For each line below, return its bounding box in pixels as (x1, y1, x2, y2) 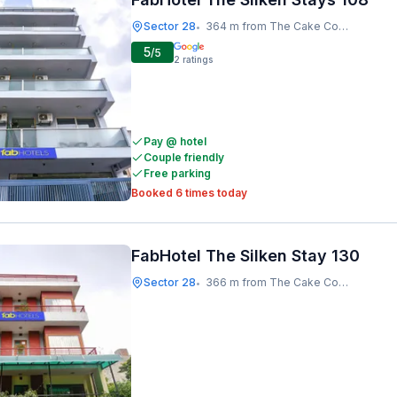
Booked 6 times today (131, 186, 247, 199)
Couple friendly (144, 151, 224, 164)
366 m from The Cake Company (206, 276, 339, 289)
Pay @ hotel (144, 135, 206, 148)
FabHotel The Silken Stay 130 (131, 246, 360, 265)
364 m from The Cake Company (206, 19, 339, 33)
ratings (183, 54, 213, 65)
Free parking (144, 167, 211, 180)
